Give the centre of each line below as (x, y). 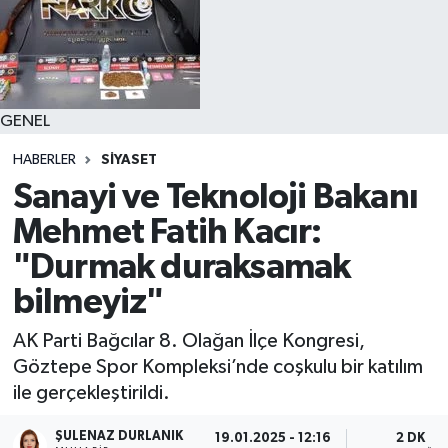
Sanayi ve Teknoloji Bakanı (215, 197)
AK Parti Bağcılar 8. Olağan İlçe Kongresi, (188, 341)
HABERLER (44, 160)
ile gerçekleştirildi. (91, 393)
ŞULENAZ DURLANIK (119, 436)
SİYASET (128, 160)
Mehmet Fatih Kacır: (167, 232)
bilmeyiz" (88, 302)
